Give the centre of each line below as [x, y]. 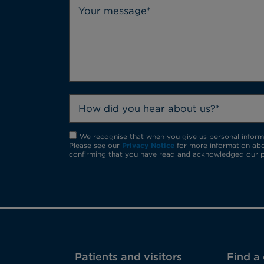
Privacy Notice [148, 146]
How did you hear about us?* [149, 108]
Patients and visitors [128, 257]
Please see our [95, 146]
